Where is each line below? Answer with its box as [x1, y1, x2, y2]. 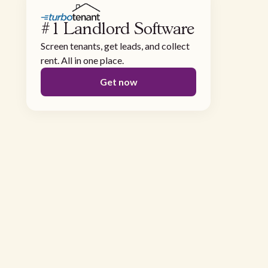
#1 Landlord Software [41, 22, 194, 38]
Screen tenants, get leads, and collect [41, 40, 190, 52]
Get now [99, 76, 138, 88]
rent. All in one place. [41, 54, 124, 66]
